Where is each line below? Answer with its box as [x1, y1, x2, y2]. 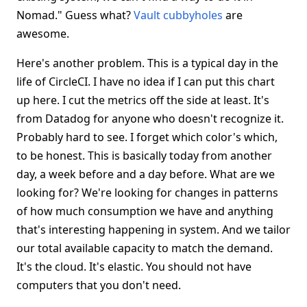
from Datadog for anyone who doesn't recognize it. [16, 111, 284, 126]
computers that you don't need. [16, 278, 181, 293]
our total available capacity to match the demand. [16, 241, 273, 256]
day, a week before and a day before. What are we [16, 167, 275, 182]
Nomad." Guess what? [16, 8, 134, 23]
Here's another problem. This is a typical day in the [16, 56, 278, 71]
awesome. [16, 26, 69, 41]
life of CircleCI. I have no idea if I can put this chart [16, 74, 275, 89]
